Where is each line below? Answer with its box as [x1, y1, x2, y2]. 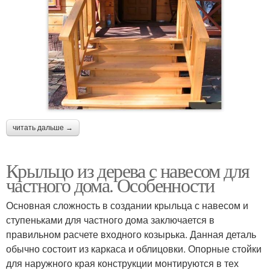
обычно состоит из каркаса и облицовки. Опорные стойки [6, 242, 262, 256]
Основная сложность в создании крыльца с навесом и [6, 198, 248, 213]
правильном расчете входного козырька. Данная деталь [6, 227, 256, 242]
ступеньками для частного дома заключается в [6, 213, 215, 227]
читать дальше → [13, 124, 73, 133]
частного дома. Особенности [6, 172, 215, 198]
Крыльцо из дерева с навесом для [6, 157, 250, 184]
